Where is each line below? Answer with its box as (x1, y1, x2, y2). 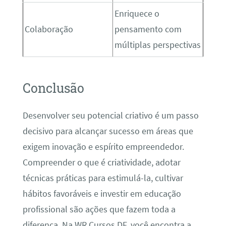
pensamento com (114, 24, 182, 35)
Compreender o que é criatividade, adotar (22, 156, 181, 168)
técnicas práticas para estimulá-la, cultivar (22, 172, 183, 184)
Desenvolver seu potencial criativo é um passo (22, 109, 199, 121)
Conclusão (22, 80, 84, 97)
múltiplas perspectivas (114, 39, 201, 51)
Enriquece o (114, 8, 159, 20)
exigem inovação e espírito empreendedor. (22, 141, 184, 152)
